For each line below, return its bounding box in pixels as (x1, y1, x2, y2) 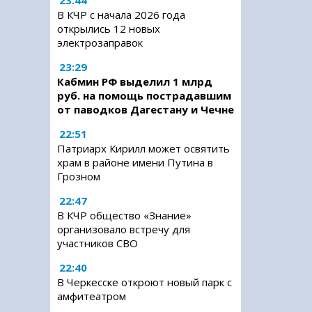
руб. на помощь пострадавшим (57, 88, 231, 102)
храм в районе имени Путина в (57, 155, 213, 169)
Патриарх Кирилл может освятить (57, 141, 230, 155)
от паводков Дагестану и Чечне (57, 102, 234, 116)
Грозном (57, 169, 100, 183)
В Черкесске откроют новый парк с (57, 275, 232, 289)
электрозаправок (57, 36, 143, 49)
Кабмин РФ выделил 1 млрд (57, 75, 212, 88)
